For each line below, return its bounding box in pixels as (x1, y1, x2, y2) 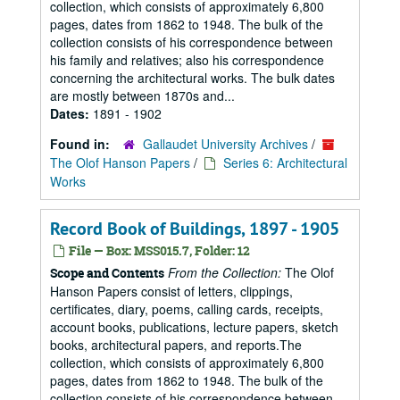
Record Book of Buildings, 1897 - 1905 (50, 217, 339, 240)
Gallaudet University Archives (143, 135, 308, 153)
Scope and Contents (50, 264, 164, 281)
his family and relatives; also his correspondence (50, 51, 324, 69)
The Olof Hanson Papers (50, 154, 190, 171)
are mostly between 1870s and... (50, 87, 235, 104)
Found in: (50, 135, 113, 153)
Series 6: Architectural (223, 154, 347, 171)
